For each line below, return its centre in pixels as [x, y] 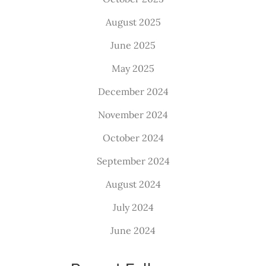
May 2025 [133, 68]
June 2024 [133, 230]
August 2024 [133, 184]
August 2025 [133, 22]
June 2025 [133, 45]
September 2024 [133, 161]
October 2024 [133, 137]
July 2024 [133, 207]
